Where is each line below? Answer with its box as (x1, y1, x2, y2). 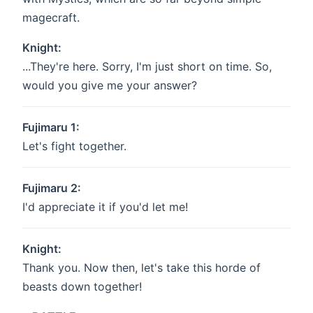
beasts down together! (22, 279, 142, 294)
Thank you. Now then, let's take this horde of (22, 261, 261, 275)
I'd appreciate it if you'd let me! (22, 200, 188, 214)
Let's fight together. (22, 139, 126, 154)
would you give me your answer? (22, 78, 197, 93)
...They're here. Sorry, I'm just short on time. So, (22, 59, 272, 74)
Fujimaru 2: (22, 181, 81, 196)
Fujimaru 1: (22, 120, 80, 135)
